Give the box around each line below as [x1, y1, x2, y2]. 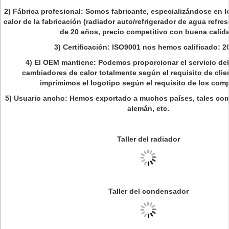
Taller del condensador [108, 187, 189, 195]
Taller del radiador [117, 135, 180, 143]
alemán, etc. [127, 104, 169, 112]
